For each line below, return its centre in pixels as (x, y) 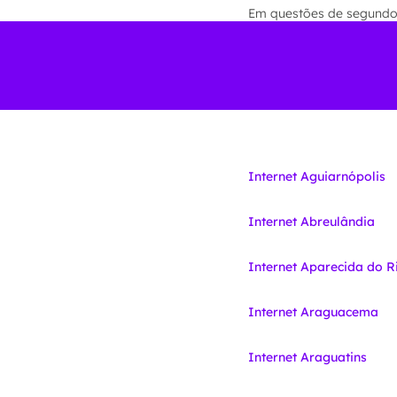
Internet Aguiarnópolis (317, 176)
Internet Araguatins (307, 357)
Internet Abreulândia (311, 222)
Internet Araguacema (313, 312)
